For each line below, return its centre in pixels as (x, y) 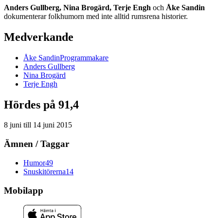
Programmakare (84, 57)
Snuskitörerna (45, 171)
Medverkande (39, 37)
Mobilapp (24, 190)
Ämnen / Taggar (36, 144)
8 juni (13, 125)
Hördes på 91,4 (41, 104)
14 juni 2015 (53, 125)
